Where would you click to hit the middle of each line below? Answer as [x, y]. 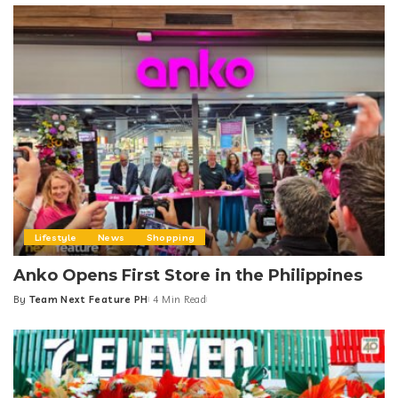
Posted [32, 306]
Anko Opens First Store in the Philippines [188, 276]
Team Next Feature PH [88, 300]
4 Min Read [179, 300]
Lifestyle [56, 238]
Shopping [171, 238]
